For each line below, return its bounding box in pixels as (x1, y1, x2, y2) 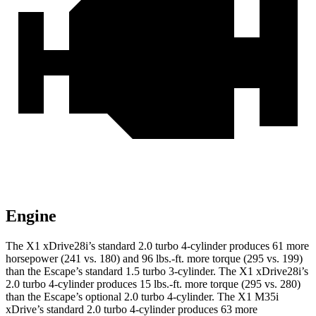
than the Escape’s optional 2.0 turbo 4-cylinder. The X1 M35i (6, 291, 279, 303)
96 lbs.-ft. (142, 253, 184, 265)
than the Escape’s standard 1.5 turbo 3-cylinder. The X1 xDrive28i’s (6, 265, 308, 278)
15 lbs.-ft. (140, 278, 182, 291)
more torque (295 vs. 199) (184, 253, 303, 265)
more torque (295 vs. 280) (182, 278, 300, 291)
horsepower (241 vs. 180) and (6, 253, 142, 265)
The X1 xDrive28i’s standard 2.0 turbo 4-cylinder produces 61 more (6, 240, 309, 253)
